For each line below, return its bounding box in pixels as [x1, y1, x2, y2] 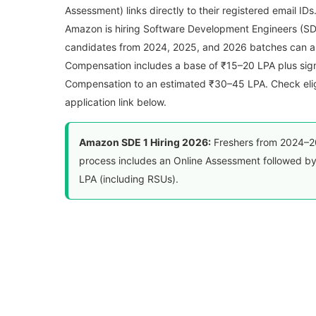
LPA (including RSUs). [79, 173, 178, 185]
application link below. [65, 96, 166, 108]
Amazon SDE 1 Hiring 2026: [79, 136, 211, 148]
